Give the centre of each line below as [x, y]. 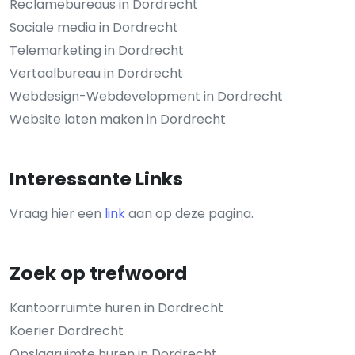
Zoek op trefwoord [98, 273]
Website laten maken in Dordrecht [118, 119]
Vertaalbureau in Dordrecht [96, 73]
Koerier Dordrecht [67, 330]
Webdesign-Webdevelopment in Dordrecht [146, 96]
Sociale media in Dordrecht [94, 27]
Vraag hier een [57, 213]
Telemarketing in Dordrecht [97, 50]
